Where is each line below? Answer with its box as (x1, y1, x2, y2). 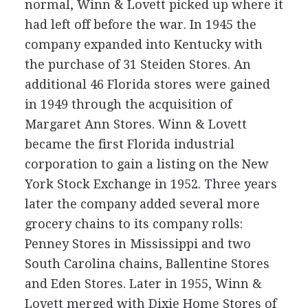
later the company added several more (24, 196, 260, 211)
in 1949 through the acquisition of (24, 96, 232, 111)
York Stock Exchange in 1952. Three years (24, 176, 277, 191)
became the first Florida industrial (24, 136, 234, 151)
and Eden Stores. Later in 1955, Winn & (24, 276, 262, 291)
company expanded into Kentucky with (24, 36, 263, 52)
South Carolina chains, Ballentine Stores (24, 256, 269, 271)
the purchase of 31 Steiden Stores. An (24, 56, 251, 71)
